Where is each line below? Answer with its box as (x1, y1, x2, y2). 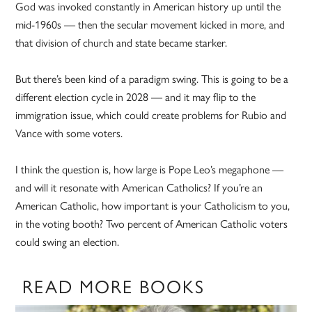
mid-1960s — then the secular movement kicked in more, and (15, 18, 286, 32)
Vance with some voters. (15, 127, 123, 141)
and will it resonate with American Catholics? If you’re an (15, 181, 263, 195)
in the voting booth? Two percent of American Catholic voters (15, 217, 288, 231)
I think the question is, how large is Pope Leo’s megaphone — (15, 163, 284, 177)
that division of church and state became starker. (15, 36, 228, 50)
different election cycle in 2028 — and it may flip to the (15, 91, 256, 104)
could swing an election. (15, 235, 120, 249)
